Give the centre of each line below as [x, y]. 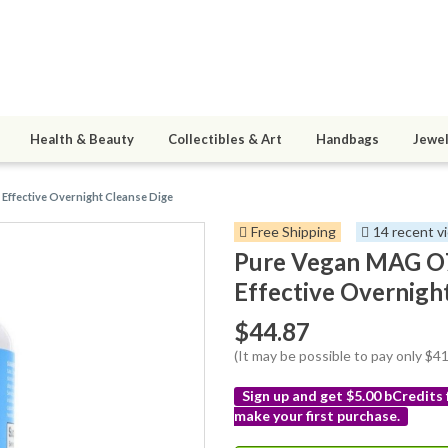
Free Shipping [293, 232]
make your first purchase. [317, 416]
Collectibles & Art [225, 139]
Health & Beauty [82, 139]
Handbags [347, 139]
